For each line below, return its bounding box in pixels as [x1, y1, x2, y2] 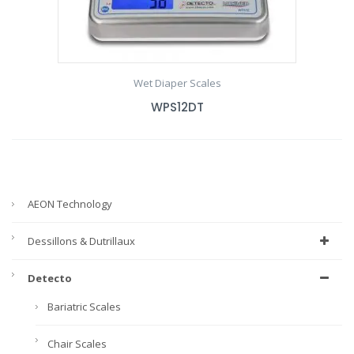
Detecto [28, 271, 72, 286]
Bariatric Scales [47, 299, 121, 314]
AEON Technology [28, 197, 112, 212]
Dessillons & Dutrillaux [28, 234, 135, 249]
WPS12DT [150, 99, 204, 116]
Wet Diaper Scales [133, 76, 221, 91]
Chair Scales [47, 337, 107, 352]
